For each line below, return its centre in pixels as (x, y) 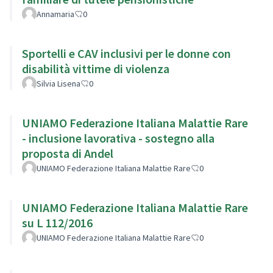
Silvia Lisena (58, 83)
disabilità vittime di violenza (96, 68)
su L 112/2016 (57, 222)
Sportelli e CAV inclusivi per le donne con (126, 53)
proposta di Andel (68, 153)
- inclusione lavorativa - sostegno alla (118, 138)
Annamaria (55, 14)
